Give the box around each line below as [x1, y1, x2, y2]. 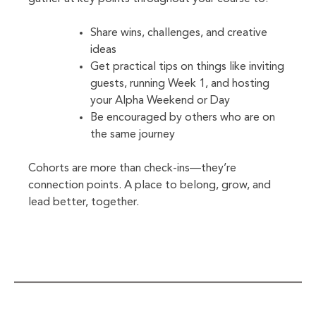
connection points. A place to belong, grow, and [28, 179, 271, 191]
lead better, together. [28, 196, 139, 208]
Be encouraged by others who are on [90, 111, 275, 123]
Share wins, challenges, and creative [90, 27, 267, 39]
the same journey [90, 128, 175, 140]
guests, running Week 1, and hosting [90, 78, 269, 90]
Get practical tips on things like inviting [90, 61, 284, 73]
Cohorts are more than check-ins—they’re [28, 162, 236, 174]
